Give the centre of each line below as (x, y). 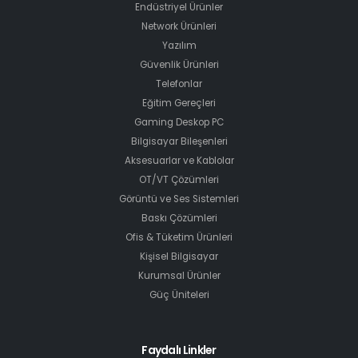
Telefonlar (179, 84)
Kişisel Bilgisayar (179, 257)
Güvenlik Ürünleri (179, 65)
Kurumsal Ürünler (179, 276)
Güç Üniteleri (179, 295)
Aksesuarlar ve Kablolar (179, 161)
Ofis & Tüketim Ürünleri (179, 238)
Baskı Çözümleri (179, 219)
